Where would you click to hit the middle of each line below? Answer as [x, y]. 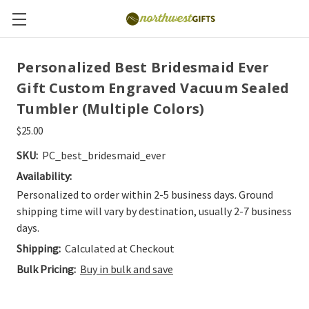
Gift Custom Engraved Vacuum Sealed [153, 88]
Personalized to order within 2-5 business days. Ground [145, 195]
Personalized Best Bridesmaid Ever [143, 67]
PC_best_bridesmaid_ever [104, 155]
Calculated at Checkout [120, 248]
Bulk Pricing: [46, 269]
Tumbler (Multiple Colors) [111, 109]
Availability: [44, 176]
